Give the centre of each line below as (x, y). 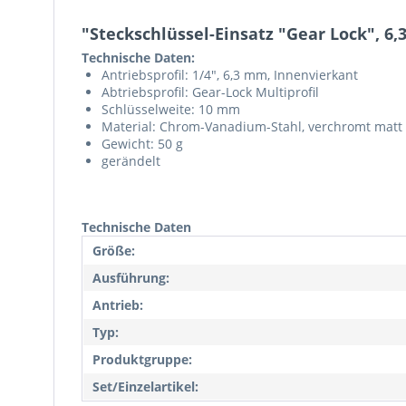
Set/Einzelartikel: (145, 387)
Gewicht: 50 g (142, 144)
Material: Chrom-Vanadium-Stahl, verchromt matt (252, 126)
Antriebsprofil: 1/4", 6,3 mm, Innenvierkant (230, 75)
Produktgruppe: (142, 359)
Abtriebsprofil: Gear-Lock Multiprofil (210, 92)
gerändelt (131, 161)
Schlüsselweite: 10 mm (171, 109)
